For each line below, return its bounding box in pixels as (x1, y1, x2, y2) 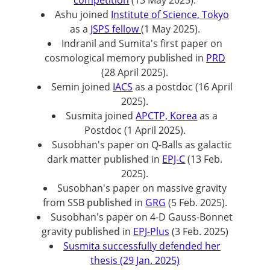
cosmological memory (44, 51, 148, 64)
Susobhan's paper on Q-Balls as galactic (51, 138, 232, 151)
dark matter (47, 152, 104, 166)
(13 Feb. (185, 152, 223, 166)
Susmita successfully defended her (63, 239, 221, 253)
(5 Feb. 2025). (165, 196, 227, 209)
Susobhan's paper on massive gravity (57, 181, 227, 195)
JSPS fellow (90, 22, 141, 36)
